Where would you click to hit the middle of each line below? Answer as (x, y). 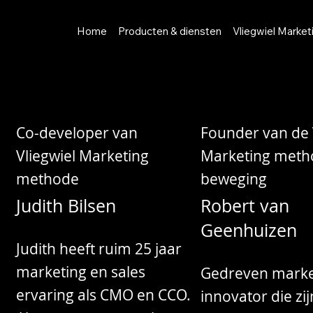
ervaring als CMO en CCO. (104, 294)
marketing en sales (81, 271)
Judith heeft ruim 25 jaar (99, 248)
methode (48, 179)
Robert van (245, 206)
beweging (233, 179)
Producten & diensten (170, 31)
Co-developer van (77, 133)
